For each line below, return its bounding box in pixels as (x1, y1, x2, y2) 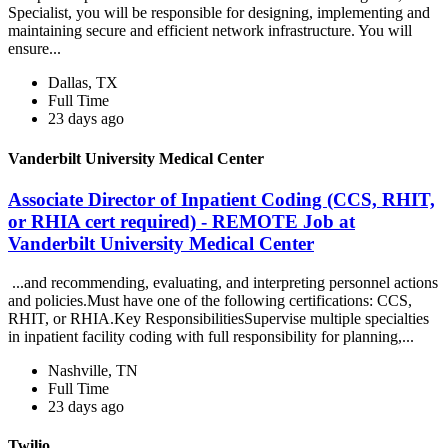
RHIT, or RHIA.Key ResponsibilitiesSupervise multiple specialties (8, 309, 429, 327)
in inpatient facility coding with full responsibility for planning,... (8, 327, 418, 345)
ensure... (8, 40, 65, 58)
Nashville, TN (48, 361, 138, 379)
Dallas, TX (48, 74, 118, 92)
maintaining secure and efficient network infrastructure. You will (8, 22, 412, 40)
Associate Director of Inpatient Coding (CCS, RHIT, (8, 188, 435, 210)
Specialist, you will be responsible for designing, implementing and (8, 4, 430, 22)
